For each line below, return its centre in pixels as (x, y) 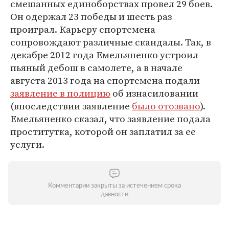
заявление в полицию (60, 93)
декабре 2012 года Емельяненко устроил (104, 55)
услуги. (27, 144)
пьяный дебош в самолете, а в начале (96, 67)
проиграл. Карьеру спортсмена (83, 29)
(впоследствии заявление (71, 106)
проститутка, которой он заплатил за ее (103, 131)
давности (114, 194)
